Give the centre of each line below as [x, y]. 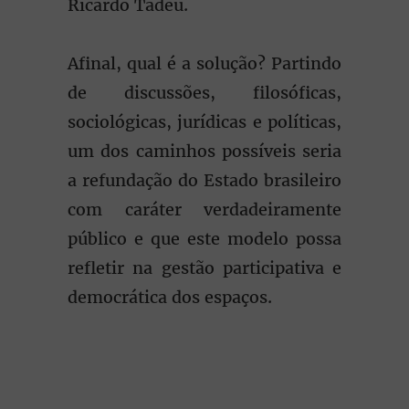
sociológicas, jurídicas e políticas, [204, 122]
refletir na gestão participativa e [204, 268]
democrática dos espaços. [172, 297]
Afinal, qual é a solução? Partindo [204, 63]
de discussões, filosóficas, [204, 93]
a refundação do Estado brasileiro [204, 180]
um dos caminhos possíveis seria [204, 151]
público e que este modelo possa [204, 239]
